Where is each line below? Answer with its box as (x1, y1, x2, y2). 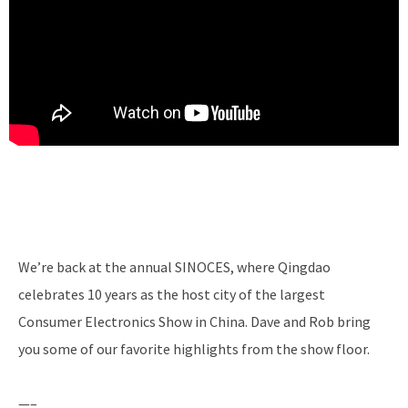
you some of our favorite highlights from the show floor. (18, 339, 370, 358)
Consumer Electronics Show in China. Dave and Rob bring (18, 311, 371, 331)
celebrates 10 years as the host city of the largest (18, 284, 325, 303)
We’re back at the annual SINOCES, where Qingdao (18, 257, 331, 276)
